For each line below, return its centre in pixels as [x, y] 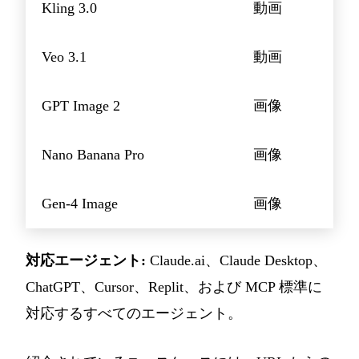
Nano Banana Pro [93, 155]
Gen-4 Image [80, 204]
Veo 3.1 [64, 57]
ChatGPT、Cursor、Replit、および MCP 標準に [174, 287]
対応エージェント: [86, 261]
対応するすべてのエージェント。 [134, 314]
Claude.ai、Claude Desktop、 [236, 261]
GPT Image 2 [81, 106]
